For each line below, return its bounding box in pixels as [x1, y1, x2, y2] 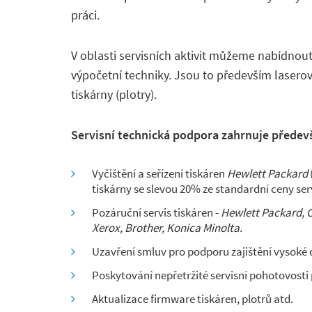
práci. [71, 7, 100, 23]
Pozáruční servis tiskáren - [92, 205, 221, 220]
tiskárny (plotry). [71, 86, 157, 102]
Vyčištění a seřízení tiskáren [92, 166, 227, 181]
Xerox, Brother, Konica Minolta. [92, 220, 242, 235]
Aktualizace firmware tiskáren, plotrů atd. [92, 291, 293, 306]
